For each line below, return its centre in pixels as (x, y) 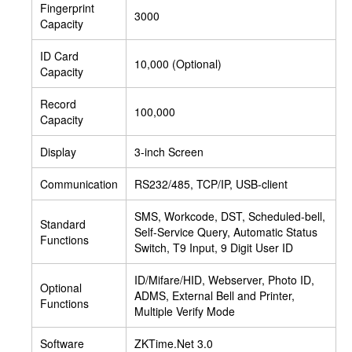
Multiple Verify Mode (185, 311)
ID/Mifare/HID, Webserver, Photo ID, (224, 279)
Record (58, 103)
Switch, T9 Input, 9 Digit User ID (214, 247)
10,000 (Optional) (178, 63)
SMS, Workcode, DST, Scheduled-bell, (230, 216)
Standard (63, 224)
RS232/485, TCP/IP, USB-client (211, 183)
